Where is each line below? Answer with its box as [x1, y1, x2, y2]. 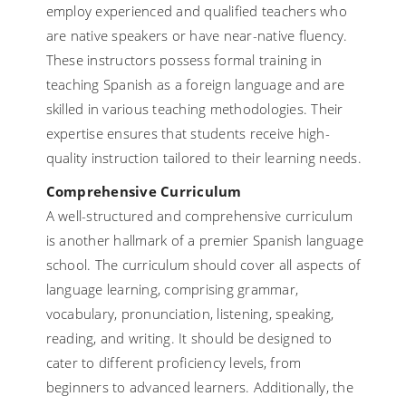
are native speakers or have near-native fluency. [45, 26, 348, 45]
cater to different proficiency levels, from [45, 353, 302, 372]
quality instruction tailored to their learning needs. [45, 149, 362, 168]
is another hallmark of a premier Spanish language [45, 231, 363, 250]
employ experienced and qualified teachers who [45, 2, 347, 21]
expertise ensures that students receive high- [45, 124, 330, 143]
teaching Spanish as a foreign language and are [45, 75, 345, 94]
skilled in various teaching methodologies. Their [45, 100, 343, 119]
